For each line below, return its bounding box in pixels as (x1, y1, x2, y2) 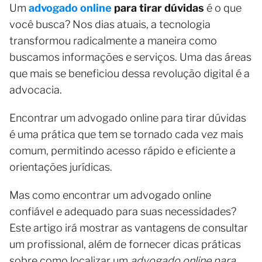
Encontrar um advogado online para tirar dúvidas (9, 111, 246, 124)
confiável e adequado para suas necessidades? (9, 205, 236, 218)
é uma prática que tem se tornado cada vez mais (9, 127, 243, 140)
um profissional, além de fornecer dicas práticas (9, 237, 241, 250)
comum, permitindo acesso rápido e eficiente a (9, 144, 236, 157)
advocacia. (9, 83, 62, 96)
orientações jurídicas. (9, 160, 112, 173)
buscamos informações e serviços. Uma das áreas (9, 50, 251, 63)
